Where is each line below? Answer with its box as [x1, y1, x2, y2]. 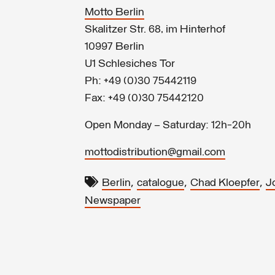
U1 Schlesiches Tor [85, 58, 175, 70]
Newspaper [85, 195, 141, 207]
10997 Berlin [85, 41, 144, 53]
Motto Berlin [85, 6, 144, 18]
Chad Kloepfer [190, 177, 260, 189]
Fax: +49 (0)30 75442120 [85, 92, 204, 104]
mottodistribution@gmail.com [85, 146, 225, 158]
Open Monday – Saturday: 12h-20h [85, 119, 251, 131]
